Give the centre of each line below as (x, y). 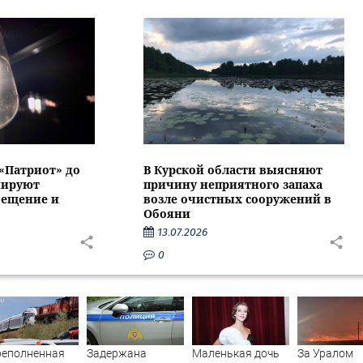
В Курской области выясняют (233, 169)
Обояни (167, 213)
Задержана (117, 353)
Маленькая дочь (236, 353)
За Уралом (325, 353)
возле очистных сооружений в (238, 199)
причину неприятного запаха (233, 184)
